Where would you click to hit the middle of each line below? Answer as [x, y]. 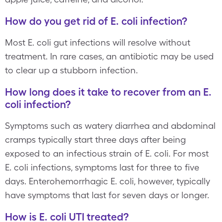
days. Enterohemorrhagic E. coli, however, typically [108, 181]
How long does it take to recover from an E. [108, 92]
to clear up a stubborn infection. [71, 70]
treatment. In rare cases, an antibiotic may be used [109, 56]
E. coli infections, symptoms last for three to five [102, 167]
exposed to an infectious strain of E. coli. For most [107, 153]
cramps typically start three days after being [95, 139]
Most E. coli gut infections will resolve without [98, 42]
